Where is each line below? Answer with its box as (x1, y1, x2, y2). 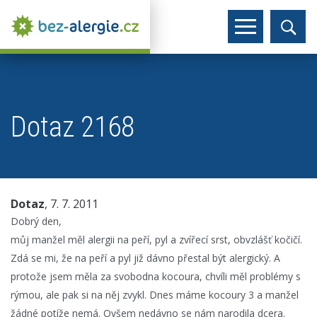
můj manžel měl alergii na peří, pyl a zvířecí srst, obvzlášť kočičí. (11, 233, 302, 246)
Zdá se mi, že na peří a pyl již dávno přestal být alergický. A (11, 251, 280, 265)
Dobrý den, (11, 214, 62, 228)
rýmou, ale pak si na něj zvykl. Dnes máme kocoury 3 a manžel (11, 288, 299, 301)
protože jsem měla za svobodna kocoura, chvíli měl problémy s (11, 270, 301, 283)
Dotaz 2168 (11, 110, 134, 144)
